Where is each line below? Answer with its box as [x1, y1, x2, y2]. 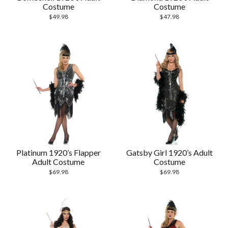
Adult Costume [32, 157, 85, 167]
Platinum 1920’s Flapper [16, 148, 101, 158]
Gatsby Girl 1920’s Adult [126, 148, 213, 158]
